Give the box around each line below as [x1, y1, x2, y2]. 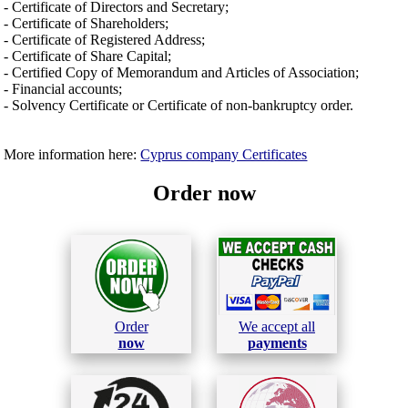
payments [247, 335, 307, 352]
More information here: [4, 147, 141, 163]
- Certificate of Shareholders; [4, 15, 169, 32]
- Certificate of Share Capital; [4, 48, 172, 65]
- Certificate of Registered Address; [4, 32, 206, 48]
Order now [152, 181, 256, 206]
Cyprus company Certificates [140, 147, 308, 163]
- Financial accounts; [4, 81, 123, 97]
